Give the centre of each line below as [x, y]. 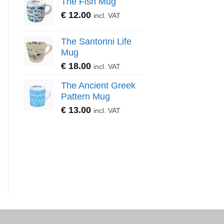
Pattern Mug [85, 96]
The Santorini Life [96, 41]
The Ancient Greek [98, 85]
